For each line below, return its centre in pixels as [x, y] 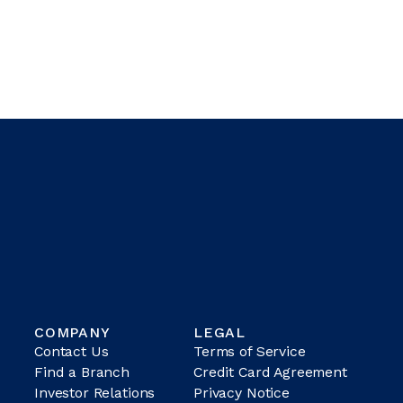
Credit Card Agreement [270, 372]
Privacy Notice [242, 392]
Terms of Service [250, 351]
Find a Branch [82, 372]
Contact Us [72, 351]
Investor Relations [95, 392]
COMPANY [72, 332]
